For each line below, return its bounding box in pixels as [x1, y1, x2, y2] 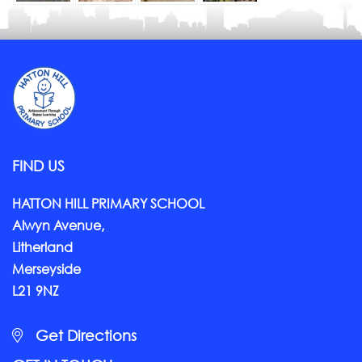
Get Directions [32, 326, 137, 344]
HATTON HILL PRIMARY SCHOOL [12, 195, 204, 212]
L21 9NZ [12, 282, 59, 299]
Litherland [12, 238, 73, 255]
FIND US [12, 157, 65, 175]
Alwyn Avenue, [12, 217, 104, 234]
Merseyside [12, 260, 81, 277]
